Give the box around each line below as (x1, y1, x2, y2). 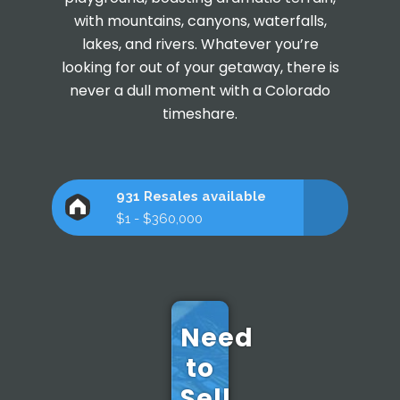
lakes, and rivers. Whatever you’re (81, 33, 319, 54)
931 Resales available (116, 187, 266, 204)
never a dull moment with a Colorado (70, 79, 330, 101)
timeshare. (162, 103, 237, 124)
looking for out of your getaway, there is (61, 56, 339, 78)
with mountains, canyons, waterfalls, (73, 10, 327, 31)
